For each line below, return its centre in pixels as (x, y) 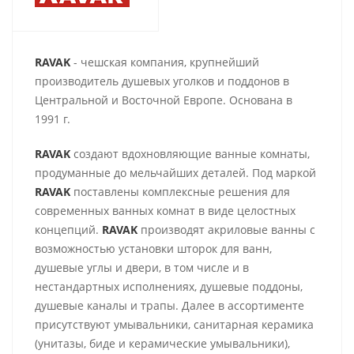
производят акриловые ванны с (226, 230)
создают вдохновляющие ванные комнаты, (190, 154)
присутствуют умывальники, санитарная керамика (174, 324)
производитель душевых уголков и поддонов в (162, 81)
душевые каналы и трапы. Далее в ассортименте (169, 305)
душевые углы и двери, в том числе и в (142, 267)
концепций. (68, 230)
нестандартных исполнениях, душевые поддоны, (169, 286)
